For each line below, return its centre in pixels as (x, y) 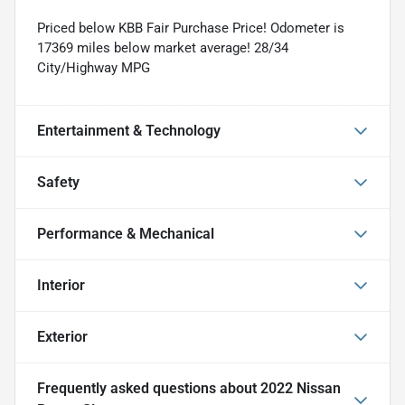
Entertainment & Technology (129, 130)
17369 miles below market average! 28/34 (163, 47)
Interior (61, 285)
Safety (58, 182)
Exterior (62, 336)
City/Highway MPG (94, 67)
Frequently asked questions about (149, 388)
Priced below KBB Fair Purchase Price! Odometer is (191, 28)
